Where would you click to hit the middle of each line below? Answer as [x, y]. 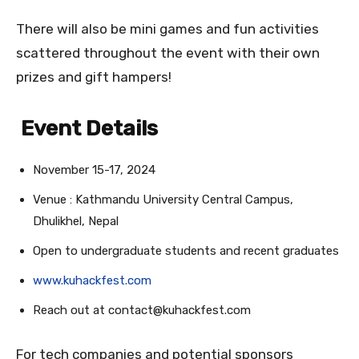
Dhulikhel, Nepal [76, 222]
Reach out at [71, 311]
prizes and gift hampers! [94, 77]
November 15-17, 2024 [94, 170]
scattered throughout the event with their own [168, 53]
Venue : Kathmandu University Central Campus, [163, 200]
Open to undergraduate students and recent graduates [186, 251]
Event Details [87, 129]
